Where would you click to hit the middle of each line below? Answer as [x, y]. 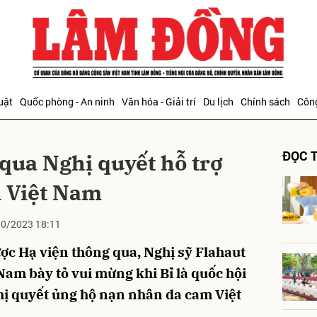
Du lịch [218, 102]
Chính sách [265, 102]
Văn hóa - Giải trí [159, 102]
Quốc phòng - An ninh [67, 102]
